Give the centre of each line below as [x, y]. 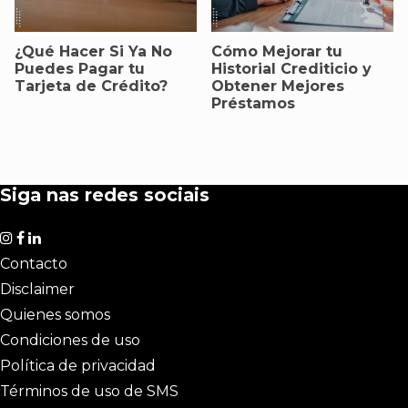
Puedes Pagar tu [80, 69]
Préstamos [253, 104]
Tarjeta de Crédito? [91, 87]
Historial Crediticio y [291, 69]
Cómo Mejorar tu [277, 52]
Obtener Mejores [278, 87]
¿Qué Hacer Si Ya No [93, 52]
